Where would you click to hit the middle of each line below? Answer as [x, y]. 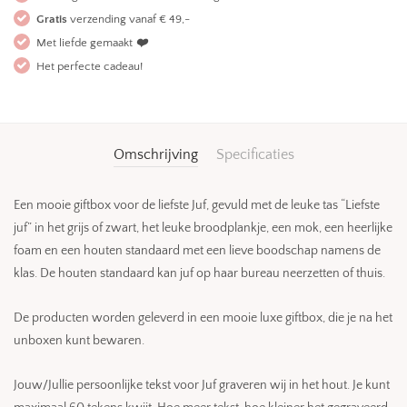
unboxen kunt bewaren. [79, 340]
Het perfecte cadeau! [89, 66]
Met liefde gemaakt [86, 42]
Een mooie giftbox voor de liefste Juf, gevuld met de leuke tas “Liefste [197, 205]
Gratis [52, 19]
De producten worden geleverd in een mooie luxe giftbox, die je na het [203, 318]
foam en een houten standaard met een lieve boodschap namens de [197, 250]
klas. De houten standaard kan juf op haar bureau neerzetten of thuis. [199, 273]
